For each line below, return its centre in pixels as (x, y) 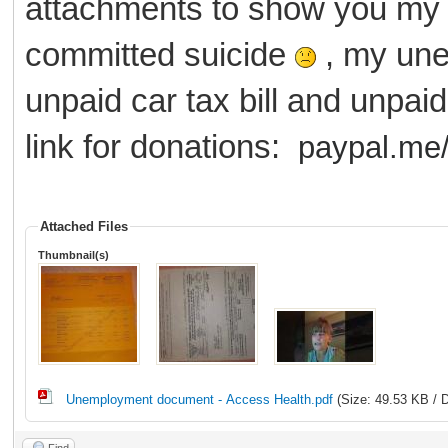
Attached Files (84, 226)
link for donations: (161, 146)
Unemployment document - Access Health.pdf (199, 399)
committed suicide (160, 54)
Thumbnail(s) (73, 254)
